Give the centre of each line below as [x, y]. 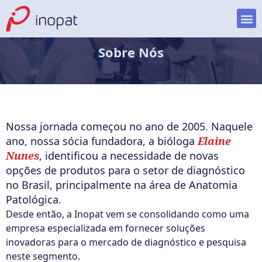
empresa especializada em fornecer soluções [106, 228]
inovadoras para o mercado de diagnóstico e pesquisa [126, 242]
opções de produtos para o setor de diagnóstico [125, 170]
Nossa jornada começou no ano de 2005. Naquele [129, 126]
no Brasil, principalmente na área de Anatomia [122, 185]
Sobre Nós [131, 52]
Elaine [214, 141]
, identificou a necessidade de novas [129, 155]
